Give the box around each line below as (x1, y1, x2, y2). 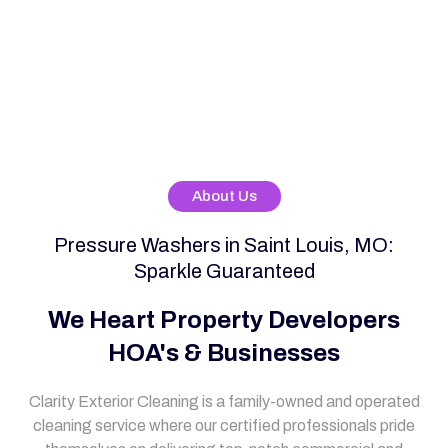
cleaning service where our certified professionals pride (33, 417, 415, 434)
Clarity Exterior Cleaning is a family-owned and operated (28, 393, 420, 410)
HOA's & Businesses (108, 340, 340, 366)
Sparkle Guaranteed (133, 260, 315, 282)
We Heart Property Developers (48, 307, 400, 333)
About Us (191, 188, 257, 204)
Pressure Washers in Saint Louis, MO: (54, 234, 394, 256)
